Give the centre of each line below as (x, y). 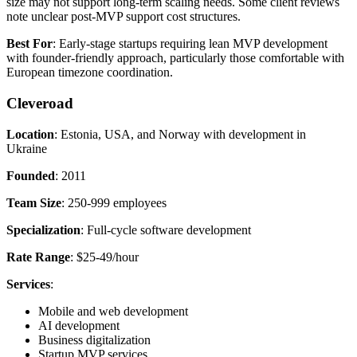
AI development (79, 325)
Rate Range (38, 257)
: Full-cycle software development (167, 229)
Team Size (34, 202)
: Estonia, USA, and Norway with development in (180, 134)
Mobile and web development (113, 311)
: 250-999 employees (116, 202)
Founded (31, 175)
